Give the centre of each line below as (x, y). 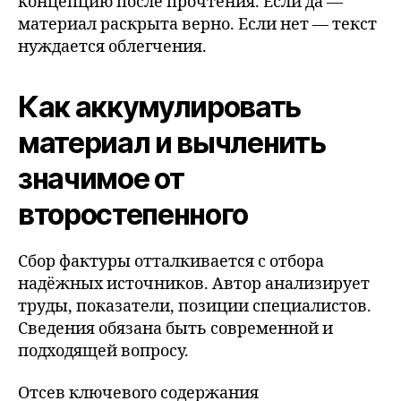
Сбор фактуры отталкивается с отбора (171, 261)
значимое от (101, 178)
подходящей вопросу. (103, 351)
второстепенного (133, 214)
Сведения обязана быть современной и (175, 328)
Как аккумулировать (160, 107)
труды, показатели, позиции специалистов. (195, 306)
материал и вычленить (172, 142)
